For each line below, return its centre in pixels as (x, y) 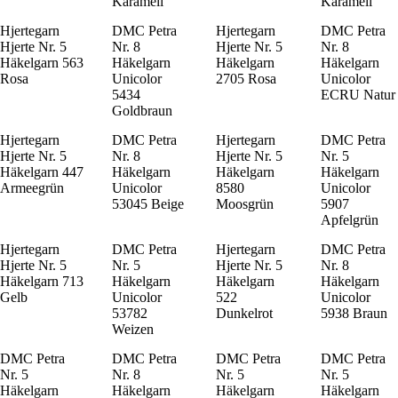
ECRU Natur (358, 94)
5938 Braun (354, 313)
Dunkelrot (245, 313)
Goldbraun (142, 110)
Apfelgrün (349, 219)
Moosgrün (245, 203)
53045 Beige (148, 203)
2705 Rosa (247, 78)
